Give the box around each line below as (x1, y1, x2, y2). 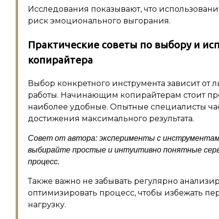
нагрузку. (28, 199, 66, 209)
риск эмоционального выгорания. (28, 16, 171, 25)
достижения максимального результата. (28, 113, 194, 123)
